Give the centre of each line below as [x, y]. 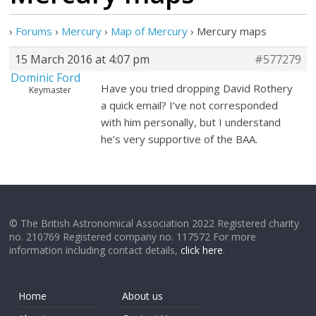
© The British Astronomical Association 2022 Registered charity [154, 223]
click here [202, 250]
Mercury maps [232, 31]
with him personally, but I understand [191, 122]
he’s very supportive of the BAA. [180, 139]
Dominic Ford [46, 78]
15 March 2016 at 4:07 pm [83, 59]
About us [143, 296]
